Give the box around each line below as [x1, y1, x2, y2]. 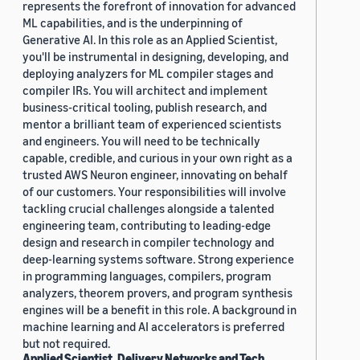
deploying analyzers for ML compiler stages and [22, 65, 273, 80]
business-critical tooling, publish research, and [22, 99, 267, 114]
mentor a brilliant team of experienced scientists [22, 116, 281, 131]
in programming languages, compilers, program [22, 268, 272, 283]
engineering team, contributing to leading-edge [22, 217, 271, 232]
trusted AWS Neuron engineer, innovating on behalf [22, 166, 288, 182]
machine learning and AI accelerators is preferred [22, 318, 284, 333]
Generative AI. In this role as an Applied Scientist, [22, 31, 277, 47]
